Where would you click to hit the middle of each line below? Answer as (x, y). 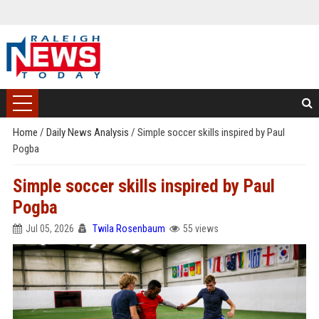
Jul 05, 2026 (49, 229)
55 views (200, 229)
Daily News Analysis (88, 132)
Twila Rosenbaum (129, 229)
